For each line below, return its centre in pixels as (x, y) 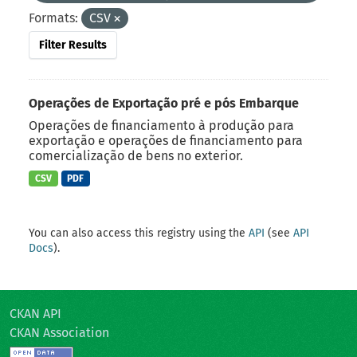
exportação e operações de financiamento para (166, 140)
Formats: (53, 18)
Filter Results (73, 45)
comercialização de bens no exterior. (136, 155)
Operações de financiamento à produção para (161, 125)
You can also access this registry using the (139, 233)
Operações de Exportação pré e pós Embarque (164, 103)
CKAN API (35, 314)
